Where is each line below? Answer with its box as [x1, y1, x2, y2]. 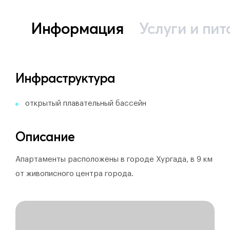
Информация [31, 19, 124, 38]
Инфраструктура [15, 70, 115, 86]
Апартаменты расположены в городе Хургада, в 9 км [15, 156, 213, 163]
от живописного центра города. [15, 170, 133, 178]
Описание [15, 129, 74, 144]
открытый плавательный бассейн [25, 100, 146, 107]
